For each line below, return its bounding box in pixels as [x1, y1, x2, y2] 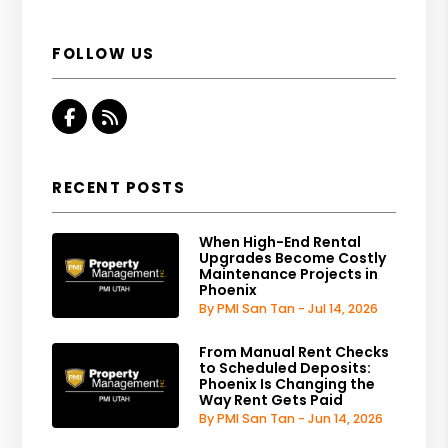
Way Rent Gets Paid [199, 390, 344, 411]
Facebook [74, 103, 164, 129]
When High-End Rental [199, 232, 362, 253]
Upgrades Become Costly [199, 248, 387, 269]
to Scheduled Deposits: [199, 358, 372, 379]
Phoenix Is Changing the [199, 374, 376, 395]
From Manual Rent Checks [199, 342, 390, 363]
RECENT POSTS [52, 176, 186, 198]
